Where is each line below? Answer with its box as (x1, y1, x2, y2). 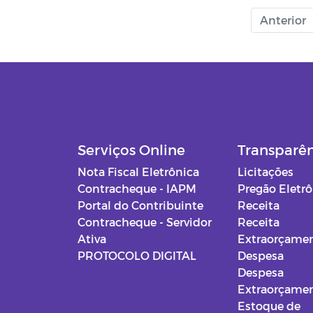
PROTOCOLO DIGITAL (78, 249, 196, 263)
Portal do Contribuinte (78, 198, 203, 212)
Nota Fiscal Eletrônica (78, 165, 199, 179)
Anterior (260, 13, 306, 27)
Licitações (238, 165, 294, 179)
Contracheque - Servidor (78, 215, 212, 229)
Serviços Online (78, 141, 185, 159)
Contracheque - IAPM (78, 182, 196, 196)
